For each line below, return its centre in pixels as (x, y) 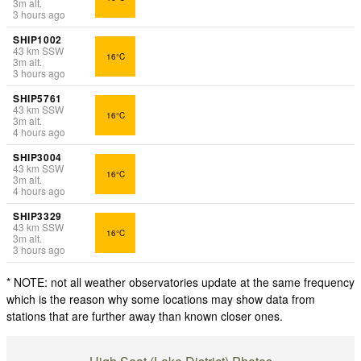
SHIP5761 (37, 99)
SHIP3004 (37, 158)
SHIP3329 (37, 216)
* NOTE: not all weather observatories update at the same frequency (180, 282)
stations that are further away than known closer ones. (145, 316)
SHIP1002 (37, 40)
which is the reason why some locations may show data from (161, 299)
